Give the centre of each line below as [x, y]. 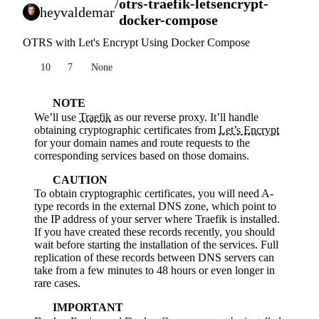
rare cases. [57, 283]
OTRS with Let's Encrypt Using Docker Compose [136, 43]
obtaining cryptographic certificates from [126, 130]
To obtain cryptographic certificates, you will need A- [154, 194]
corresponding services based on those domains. [142, 155]
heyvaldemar [77, 12]
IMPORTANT [88, 308]
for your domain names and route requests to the [142, 142]
